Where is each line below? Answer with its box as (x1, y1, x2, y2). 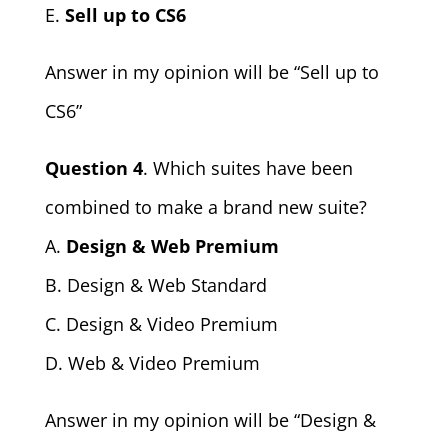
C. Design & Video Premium (44, 311, 278, 336)
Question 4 (44, 155, 143, 180)
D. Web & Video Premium (44, 350, 260, 375)
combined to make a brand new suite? (44, 194, 367, 219)
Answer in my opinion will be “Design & (44, 407, 376, 432)
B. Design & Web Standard (44, 272, 267, 297)
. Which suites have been (142, 155, 353, 180)
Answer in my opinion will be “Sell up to (44, 59, 379, 84)
